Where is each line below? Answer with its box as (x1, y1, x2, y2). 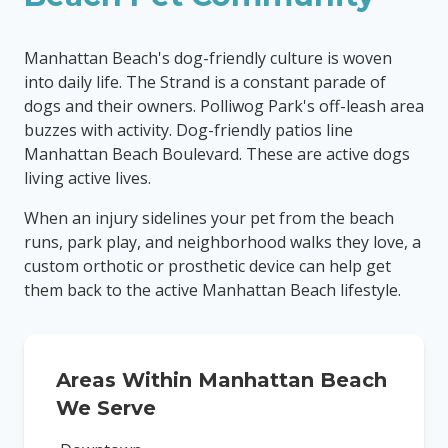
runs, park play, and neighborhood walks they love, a (24, 231, 421, 253)
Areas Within (56, 368, 198, 392)
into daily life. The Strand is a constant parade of (24, 71, 386, 93)
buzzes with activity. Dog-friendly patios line (24, 119, 353, 141)
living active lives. (24, 167, 151, 189)
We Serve (56, 396, 156, 420)
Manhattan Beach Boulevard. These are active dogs (24, 143, 410, 165)
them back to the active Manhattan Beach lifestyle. (24, 279, 401, 301)
